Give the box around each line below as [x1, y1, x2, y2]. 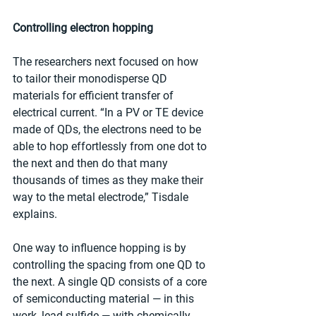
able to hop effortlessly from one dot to [13, 140, 209, 154]
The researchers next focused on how [13, 55, 201, 69]
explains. [13, 207, 57, 221]
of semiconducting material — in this [13, 292, 197, 306]
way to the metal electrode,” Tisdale [13, 190, 191, 205]
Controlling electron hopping [13, 21, 153, 35]
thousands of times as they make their [13, 174, 206, 188]
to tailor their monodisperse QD [13, 72, 170, 86]
